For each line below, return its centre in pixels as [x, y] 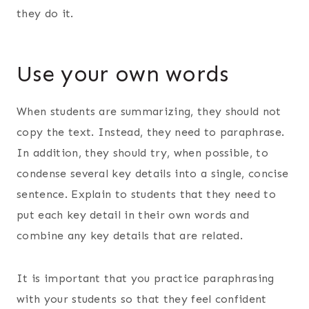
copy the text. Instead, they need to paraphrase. [151, 132]
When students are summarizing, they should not [149, 111]
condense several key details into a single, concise [153, 173]
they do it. [45, 13]
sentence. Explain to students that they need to [147, 194]
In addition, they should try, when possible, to [143, 152]
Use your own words [123, 73]
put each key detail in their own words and [133, 215]
